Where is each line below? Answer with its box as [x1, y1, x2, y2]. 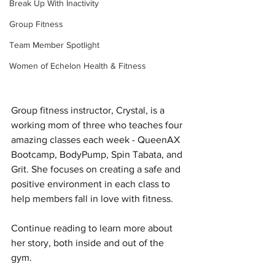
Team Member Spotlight [9, 40, 99, 50]
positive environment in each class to [11, 178, 172, 189]
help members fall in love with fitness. [11, 193, 173, 204]
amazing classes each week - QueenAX [11, 134, 182, 145]
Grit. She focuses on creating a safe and [11, 163, 183, 174]
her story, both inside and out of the [11, 237, 166, 248]
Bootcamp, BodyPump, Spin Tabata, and [11, 149, 185, 160]
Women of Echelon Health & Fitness [9, 61, 146, 71]
